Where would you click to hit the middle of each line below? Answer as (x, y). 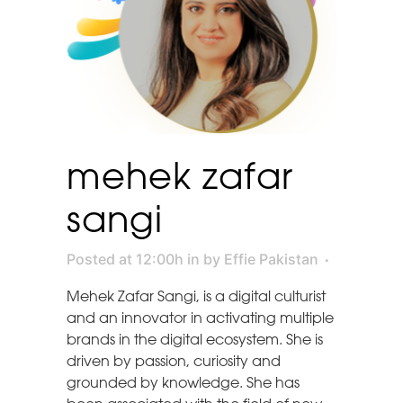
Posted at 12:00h (125, 260)
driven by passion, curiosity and (174, 362)
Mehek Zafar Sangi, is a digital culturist (196, 297)
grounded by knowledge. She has (183, 383)
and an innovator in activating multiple (200, 318)
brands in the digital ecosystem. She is (195, 340)
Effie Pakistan (271, 260)
